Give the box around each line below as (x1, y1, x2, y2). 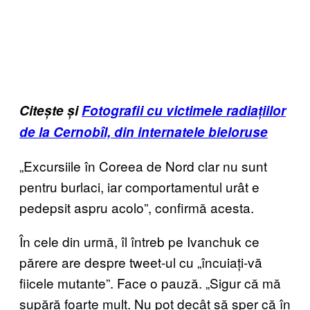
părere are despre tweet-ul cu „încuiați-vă (19, 253, 262, 272)
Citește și (19, 101, 82, 120)
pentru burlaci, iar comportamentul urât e (19, 177, 259, 197)
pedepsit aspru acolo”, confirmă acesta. (19, 198, 254, 217)
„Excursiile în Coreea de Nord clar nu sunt (19, 156, 267, 176)
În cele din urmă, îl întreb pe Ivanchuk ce (19, 232, 259, 251)
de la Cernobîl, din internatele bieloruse (19, 122, 268, 142)
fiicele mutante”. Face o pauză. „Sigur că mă (19, 273, 281, 293)
